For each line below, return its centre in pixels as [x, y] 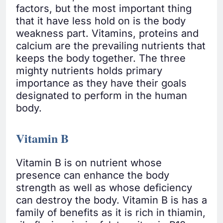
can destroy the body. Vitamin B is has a [111, 200]
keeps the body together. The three [101, 58]
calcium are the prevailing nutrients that [111, 46]
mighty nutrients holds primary [89, 71]
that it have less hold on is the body [101, 21]
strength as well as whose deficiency [104, 188]
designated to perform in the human [102, 96]
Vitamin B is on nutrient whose [89, 163]
